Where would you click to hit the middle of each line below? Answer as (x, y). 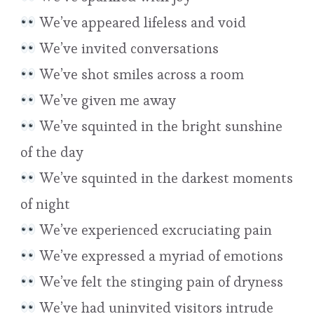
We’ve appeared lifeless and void (141, 22)
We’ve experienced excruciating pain (154, 230)
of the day (52, 152)
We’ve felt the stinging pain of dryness (159, 281)
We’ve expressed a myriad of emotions (159, 255)
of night (45, 204)
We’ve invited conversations (127, 48)
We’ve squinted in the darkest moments (164, 178)
